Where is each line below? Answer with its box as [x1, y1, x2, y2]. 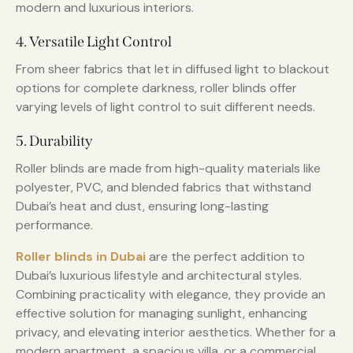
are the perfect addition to [146, 248, 305, 266]
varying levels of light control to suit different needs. [16, 98, 315, 116]
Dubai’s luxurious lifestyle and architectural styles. [16, 267, 302, 284]
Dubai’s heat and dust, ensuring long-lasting [16, 198, 269, 215]
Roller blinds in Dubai [16, 248, 146, 266]
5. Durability [16, 132, 92, 150]
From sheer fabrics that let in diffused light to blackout [16, 61, 329, 78]
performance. [16, 217, 93, 234]
